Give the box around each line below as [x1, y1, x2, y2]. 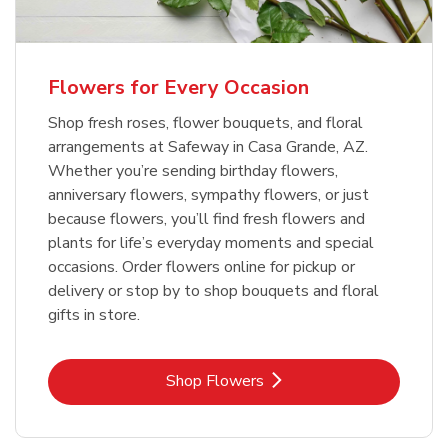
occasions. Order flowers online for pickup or [48, 256, 355, 279]
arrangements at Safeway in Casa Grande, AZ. [48, 136, 368, 159]
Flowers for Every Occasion [48, 74, 309, 102]
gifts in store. [48, 304, 140, 327]
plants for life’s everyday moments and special [48, 232, 374, 255]
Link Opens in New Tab [222, 369, 386, 392]
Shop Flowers [166, 370, 264, 393]
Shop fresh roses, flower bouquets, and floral [48, 112, 363, 135]
